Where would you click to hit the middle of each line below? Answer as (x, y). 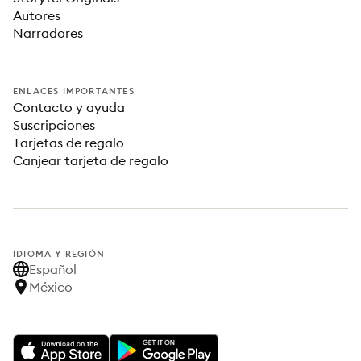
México (51, 287)
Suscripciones (54, 125)
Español (53, 269)
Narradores (48, 33)
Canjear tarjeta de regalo (91, 160)
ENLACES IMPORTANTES (74, 91)
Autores (37, 15)
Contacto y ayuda (69, 107)
